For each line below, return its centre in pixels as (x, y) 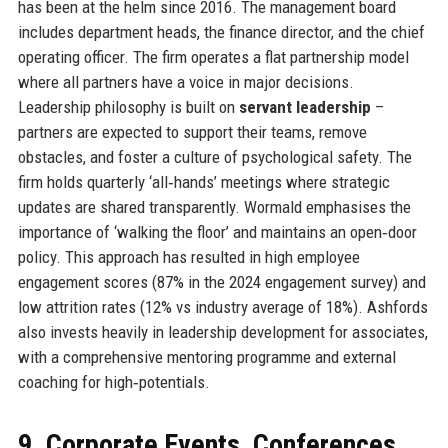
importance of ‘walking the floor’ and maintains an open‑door (217, 232)
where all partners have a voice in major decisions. (185, 82)
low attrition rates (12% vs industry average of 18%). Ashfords (222, 307)
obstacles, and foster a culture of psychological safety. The (214, 157)
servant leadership (304, 107)
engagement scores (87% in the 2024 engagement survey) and (221, 282)
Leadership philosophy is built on (128, 107)
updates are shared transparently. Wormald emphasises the (214, 207)
